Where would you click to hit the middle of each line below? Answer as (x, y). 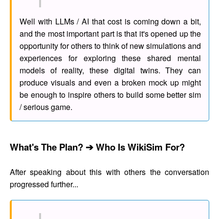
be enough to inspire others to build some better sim (110, 95)
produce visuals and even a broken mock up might (110, 83)
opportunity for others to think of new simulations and (110, 46)
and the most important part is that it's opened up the (110, 34)
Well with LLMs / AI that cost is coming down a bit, (110, 22)
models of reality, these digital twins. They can (110, 70)
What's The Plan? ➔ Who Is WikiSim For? (97, 147)
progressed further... (44, 184)
